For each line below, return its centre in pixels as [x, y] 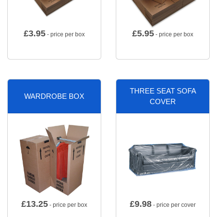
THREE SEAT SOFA [163, 91]
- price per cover [174, 205]
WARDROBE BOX [54, 96]
